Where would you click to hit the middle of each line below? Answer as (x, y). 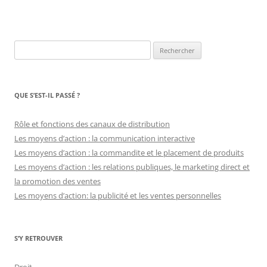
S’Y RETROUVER (38, 238)
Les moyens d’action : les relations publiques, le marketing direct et (132, 167)
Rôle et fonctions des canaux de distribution (92, 124)
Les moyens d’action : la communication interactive (105, 138)
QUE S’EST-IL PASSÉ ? (47, 95)
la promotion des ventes (58, 181)
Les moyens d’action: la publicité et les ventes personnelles (118, 195)
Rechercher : (35, 47)
